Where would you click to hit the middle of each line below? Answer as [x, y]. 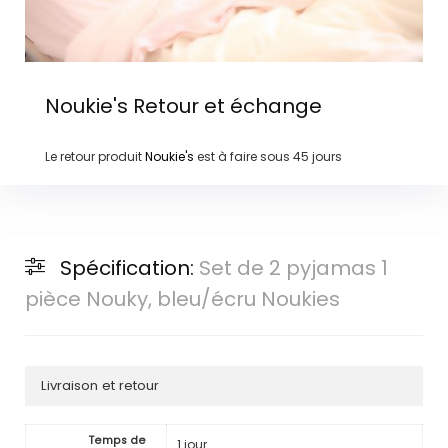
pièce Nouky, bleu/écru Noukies [182, 299]
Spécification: [129, 268]
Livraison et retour [99, 386]
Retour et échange [224, 105]
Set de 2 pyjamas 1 [293, 268]
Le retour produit [94, 156]
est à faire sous [243, 156]
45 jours [317, 156]
